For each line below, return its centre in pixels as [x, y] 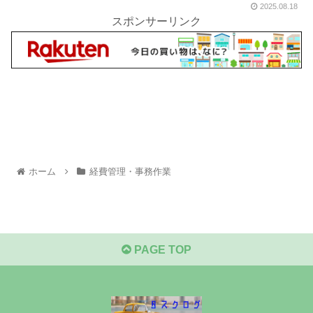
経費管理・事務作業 [130, 171]
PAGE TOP [161, 249]
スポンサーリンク [156, 21]
